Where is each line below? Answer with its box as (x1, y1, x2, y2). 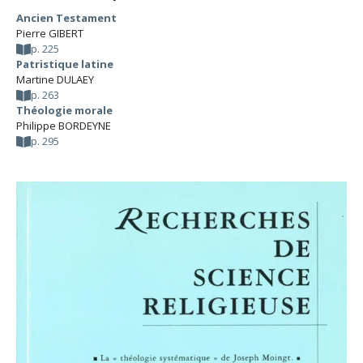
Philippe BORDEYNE (16, 118, 111, 133)
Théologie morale (16, 103, 113, 117)
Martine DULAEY (16, 72, 94, 87)
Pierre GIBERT (16, 26, 83, 41)
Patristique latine (16, 57, 113, 71)
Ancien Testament (16, 11, 117, 25)
